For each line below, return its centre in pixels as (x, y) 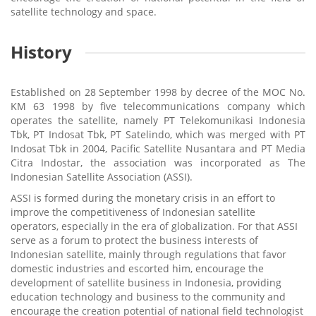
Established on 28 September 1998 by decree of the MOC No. (158, 92)
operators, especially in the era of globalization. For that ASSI (154, 226)
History (41, 51)
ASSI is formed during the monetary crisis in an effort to (143, 197)
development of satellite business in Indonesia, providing (146, 282)
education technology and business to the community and (148, 296)
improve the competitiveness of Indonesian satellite (133, 212)
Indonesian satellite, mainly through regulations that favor (148, 254)
